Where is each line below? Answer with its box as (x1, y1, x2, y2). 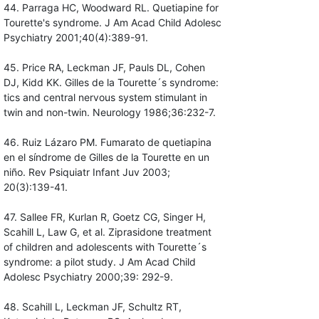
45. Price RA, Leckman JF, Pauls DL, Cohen (3, 61, 205, 74)
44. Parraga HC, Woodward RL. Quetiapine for (3, 1, 219, 14)
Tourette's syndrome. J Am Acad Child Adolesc (3, 16, 221, 29)
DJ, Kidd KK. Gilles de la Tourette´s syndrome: (3, 76, 219, 89)
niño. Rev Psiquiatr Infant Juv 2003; (3, 166, 170, 179)
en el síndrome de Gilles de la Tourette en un (3, 151, 209, 164)
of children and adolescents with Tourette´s (3, 241, 206, 253)
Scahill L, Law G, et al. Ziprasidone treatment (3, 226, 211, 239)
